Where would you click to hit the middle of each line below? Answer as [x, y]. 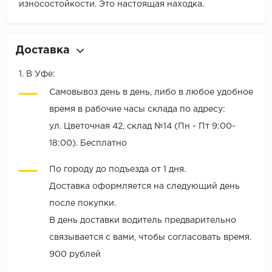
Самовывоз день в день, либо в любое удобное [151, 93]
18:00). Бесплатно [88, 144]
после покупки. [83, 204]
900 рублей [75, 255]
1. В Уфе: [37, 74]
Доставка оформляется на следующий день [144, 187]
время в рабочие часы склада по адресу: [137, 110]
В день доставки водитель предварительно [143, 221]
